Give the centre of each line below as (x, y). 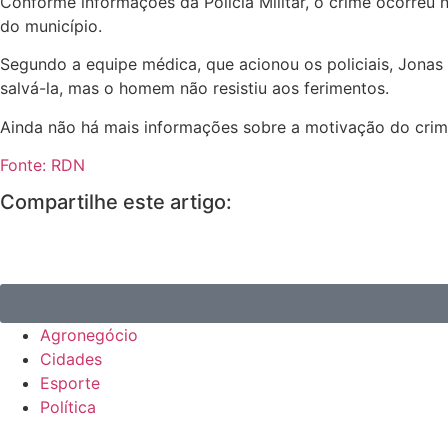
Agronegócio (89, 334)
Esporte (70, 382)
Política (68, 406)
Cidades (71, 358)
